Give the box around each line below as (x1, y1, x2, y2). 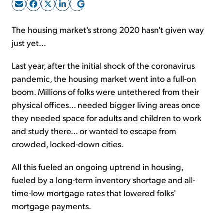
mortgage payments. (12, 200, 91, 212)
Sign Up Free (77, 21, 140, 35)
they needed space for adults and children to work (12, 112, 201, 124)
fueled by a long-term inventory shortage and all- (12, 174, 195, 186)
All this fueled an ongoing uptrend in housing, (12, 161, 183, 172)
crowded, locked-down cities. (12, 138, 124, 150)
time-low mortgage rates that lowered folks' (12, 187, 175, 199)
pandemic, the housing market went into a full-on (12, 73, 196, 84)
